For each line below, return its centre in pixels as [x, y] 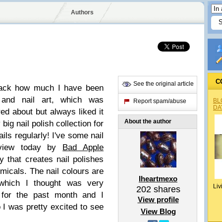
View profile [158, 199]
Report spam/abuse [160, 101]
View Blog [158, 211]
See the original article [164, 84]
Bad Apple [83, 147]
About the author [148, 121]
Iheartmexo [158, 179]
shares [166, 189]
